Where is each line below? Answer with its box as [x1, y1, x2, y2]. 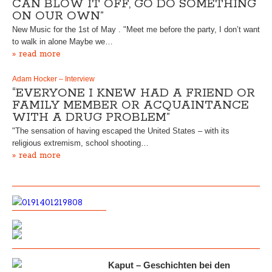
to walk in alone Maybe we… [12, 36, 113, 46]
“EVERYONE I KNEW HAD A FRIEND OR [12, 85, 255, 101]
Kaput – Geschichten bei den [107, 259, 230, 270]
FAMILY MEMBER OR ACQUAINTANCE [12, 97, 249, 113]
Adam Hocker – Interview [12, 74, 95, 83]
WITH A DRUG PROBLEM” [12, 109, 170, 125]
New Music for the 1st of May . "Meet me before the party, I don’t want [12, 24, 260, 34]
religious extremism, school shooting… [12, 138, 149, 148]
